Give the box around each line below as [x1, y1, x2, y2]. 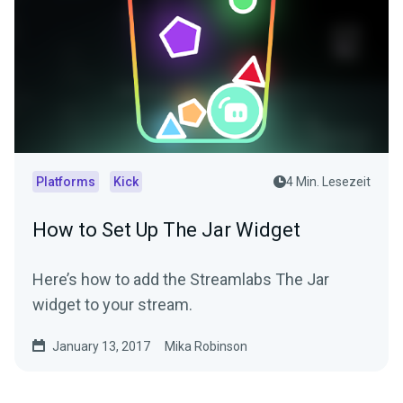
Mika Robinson [165, 339, 247, 354]
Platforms [36, 175, 95, 190]
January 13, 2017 [52, 339, 150, 354]
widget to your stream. [32, 295, 193, 315]
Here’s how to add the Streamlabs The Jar [32, 270, 329, 290]
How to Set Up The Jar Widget [32, 219, 300, 242]
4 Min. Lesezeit [286, 175, 371, 190]
